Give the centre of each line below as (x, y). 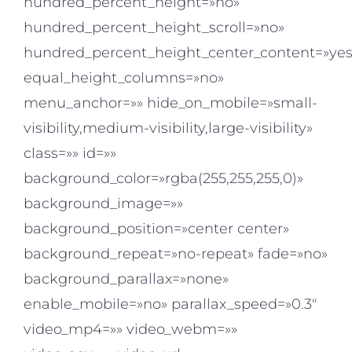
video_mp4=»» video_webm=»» (130, 330)
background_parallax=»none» (126, 279)
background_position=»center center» (156, 229)
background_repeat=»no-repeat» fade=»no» (176, 254)
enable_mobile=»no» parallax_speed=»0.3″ (170, 304)
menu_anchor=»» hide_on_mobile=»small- (170, 103)
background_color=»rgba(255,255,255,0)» (163, 179)
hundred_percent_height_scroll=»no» (154, 28)
